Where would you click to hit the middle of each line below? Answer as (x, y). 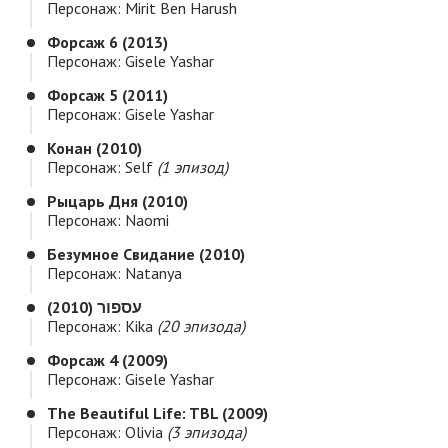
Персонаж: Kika (102, 326)
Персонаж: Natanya (114, 273)
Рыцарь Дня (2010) (117, 201)
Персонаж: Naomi (108, 220)
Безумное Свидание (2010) (146, 254)
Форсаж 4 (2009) (107, 360)
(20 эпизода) (201, 326)
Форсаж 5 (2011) (107, 95)
